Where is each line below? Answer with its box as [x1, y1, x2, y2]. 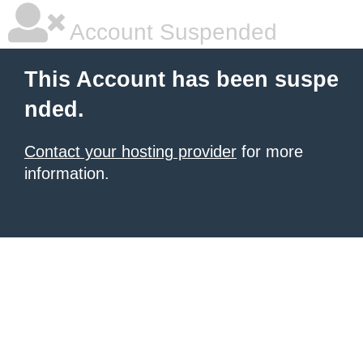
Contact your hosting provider [24, 143, 237, 160]
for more [237, 143, 303, 160]
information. [24, 164, 109, 182]
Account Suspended [65, 19, 277, 45]
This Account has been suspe [24, 67, 339, 92]
